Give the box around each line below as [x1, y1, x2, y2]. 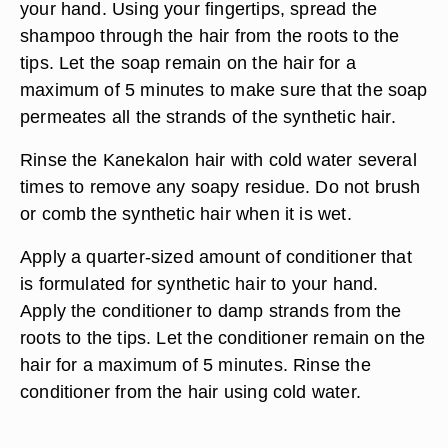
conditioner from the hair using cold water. [20, 381, 361, 402]
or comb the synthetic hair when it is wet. [20, 203, 352, 224]
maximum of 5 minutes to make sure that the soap [20, 79, 428, 100]
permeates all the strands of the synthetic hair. [20, 106, 396, 127]
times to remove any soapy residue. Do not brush [20, 176, 421, 197]
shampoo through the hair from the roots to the [20, 25, 400, 46]
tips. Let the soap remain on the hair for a [20, 52, 356, 73]
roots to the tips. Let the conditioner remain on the [20, 327, 426, 348]
